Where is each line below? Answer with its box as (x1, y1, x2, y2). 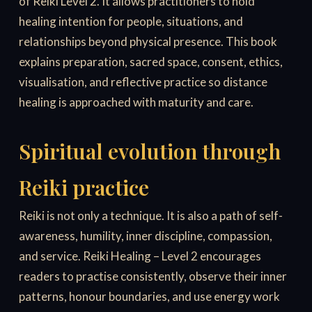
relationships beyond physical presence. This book (19, 34, 278, 49)
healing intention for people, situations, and (19, 14, 244, 29)
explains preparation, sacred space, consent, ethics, (19, 54, 283, 70)
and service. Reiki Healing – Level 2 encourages (19, 249, 262, 264)
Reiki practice (19, 173, 150, 202)
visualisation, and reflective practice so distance (19, 75, 268, 90)
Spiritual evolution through (19, 137, 281, 166)
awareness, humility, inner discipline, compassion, (19, 228, 273, 244)
